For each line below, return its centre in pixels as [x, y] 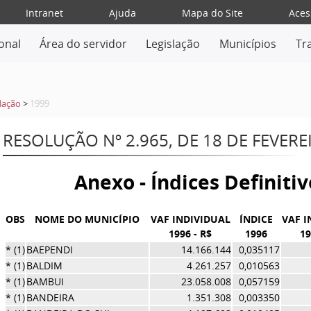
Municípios [248, 44]
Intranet [44, 13]
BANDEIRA [50, 297]
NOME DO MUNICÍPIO [87, 219]
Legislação [173, 44]
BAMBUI [45, 281]
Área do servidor [83, 44]
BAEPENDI [49, 250]
